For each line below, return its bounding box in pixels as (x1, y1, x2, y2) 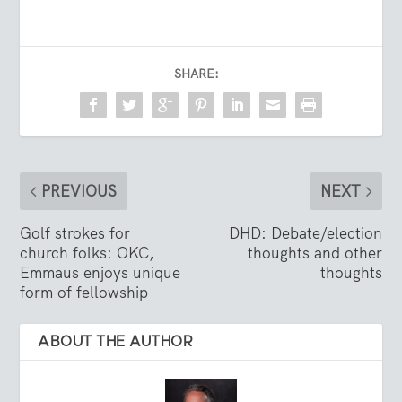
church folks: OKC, (20, 242, 155, 263)
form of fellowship (20, 282, 149, 302)
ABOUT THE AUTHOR (38, 334, 194, 349)
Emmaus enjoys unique (20, 262, 181, 283)
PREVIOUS (41, 180, 118, 201)
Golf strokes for (20, 223, 131, 243)
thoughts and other (247, 242, 382, 263)
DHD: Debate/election (228, 223, 382, 243)
